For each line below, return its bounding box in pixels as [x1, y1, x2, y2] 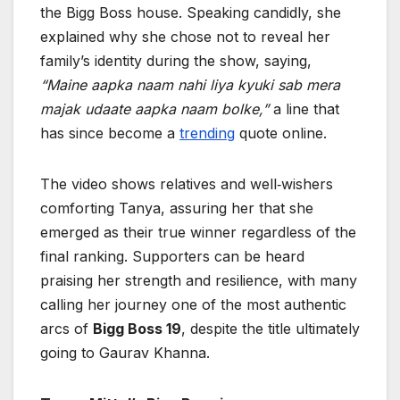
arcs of [40, 320, 93, 338]
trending [179, 124, 235, 143]
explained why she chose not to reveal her [40, 28, 330, 46]
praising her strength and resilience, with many [40, 271, 357, 290]
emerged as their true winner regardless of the [40, 223, 356, 242]
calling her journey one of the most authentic [40, 296, 346, 314]
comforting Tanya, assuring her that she [40, 199, 313, 218]
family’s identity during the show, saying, [40, 52, 312, 71]
